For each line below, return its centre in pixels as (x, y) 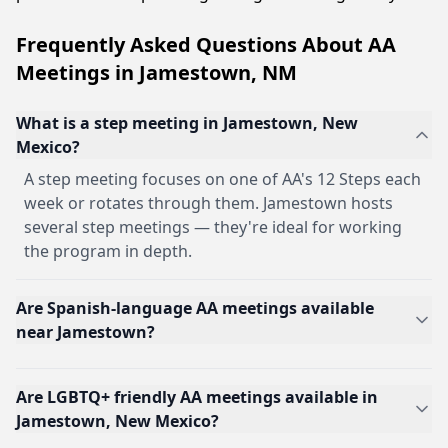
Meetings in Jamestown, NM (156, 72)
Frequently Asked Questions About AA (206, 44)
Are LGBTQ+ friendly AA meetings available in (197, 397)
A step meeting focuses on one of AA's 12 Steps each (222, 179)
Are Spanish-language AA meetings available (195, 308)
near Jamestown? (85, 332)
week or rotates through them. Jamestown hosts (208, 203)
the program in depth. (108, 251)
